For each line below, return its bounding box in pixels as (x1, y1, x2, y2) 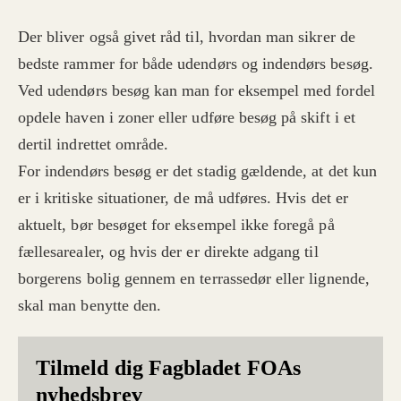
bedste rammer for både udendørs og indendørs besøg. (18, 55, 373, 73)
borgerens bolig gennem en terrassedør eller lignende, (18, 269, 370, 288)
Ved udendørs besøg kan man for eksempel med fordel (18, 81, 375, 100)
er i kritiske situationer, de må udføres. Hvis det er (18, 189, 348, 208)
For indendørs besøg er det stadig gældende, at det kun (18, 162, 377, 181)
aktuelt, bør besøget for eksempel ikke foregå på (18, 216, 335, 235)
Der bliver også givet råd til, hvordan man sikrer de (18, 28, 355, 47)
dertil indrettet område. (18, 135, 169, 154)
